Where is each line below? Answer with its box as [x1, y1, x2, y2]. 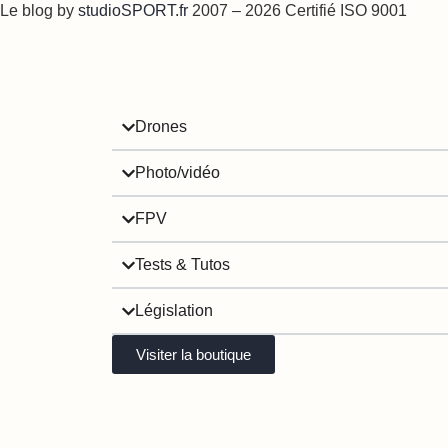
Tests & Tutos [135, 256, 231, 274]
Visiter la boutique [136, 346, 251, 364]
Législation [135, 302, 214, 320]
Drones [135, 118, 188, 136]
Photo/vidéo [135, 164, 221, 182]
